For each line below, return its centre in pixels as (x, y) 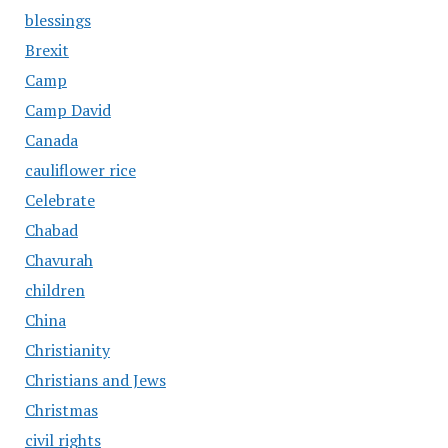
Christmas (61, 410)
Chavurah (58, 260)
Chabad (51, 230)
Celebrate (59, 200)
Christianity (67, 350)
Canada (51, 140)
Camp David (67, 110)
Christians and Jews (95, 380)
